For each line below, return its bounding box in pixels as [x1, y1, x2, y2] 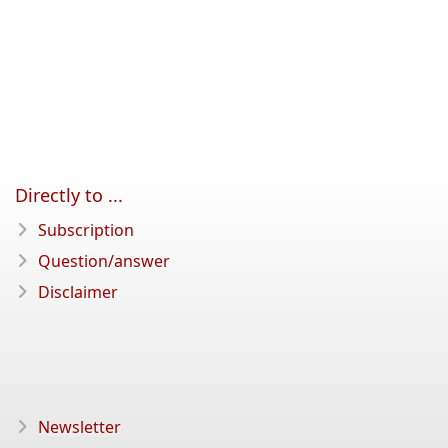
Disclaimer [38, 281, 118, 303]
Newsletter [38, 416, 121, 438]
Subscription [38, 219, 134, 241]
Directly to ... [15, 183, 123, 207]
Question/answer [38, 250, 170, 272]
